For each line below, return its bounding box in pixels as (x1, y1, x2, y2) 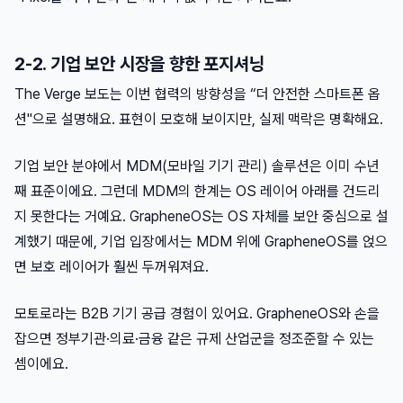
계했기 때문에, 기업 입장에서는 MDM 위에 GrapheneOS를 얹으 (14, 233, 388, 251)
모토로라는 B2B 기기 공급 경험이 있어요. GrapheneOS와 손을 (14, 305, 380, 323)
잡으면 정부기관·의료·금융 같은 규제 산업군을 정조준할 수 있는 (14, 330, 374, 348)
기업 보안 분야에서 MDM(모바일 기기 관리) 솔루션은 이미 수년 (14, 157, 380, 175)
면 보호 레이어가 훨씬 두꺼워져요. (14, 258, 209, 276)
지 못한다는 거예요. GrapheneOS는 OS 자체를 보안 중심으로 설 (14, 208, 389, 226)
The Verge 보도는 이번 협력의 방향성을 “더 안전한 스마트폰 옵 (14, 85, 381, 103)
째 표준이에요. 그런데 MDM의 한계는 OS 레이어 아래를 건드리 (14, 183, 381, 201)
